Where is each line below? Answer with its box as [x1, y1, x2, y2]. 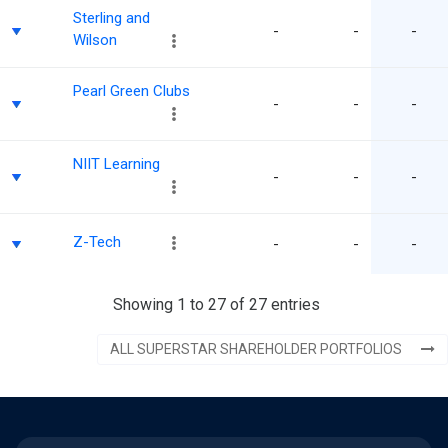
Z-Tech [73, 232, 121, 251]
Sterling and [73, 8, 150, 27]
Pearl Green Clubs [73, 81, 190, 100]
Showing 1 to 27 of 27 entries [113, 295, 320, 315]
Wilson [73, 30, 117, 49]
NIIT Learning [73, 154, 160, 173]
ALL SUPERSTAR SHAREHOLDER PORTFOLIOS [110, 341, 405, 358]
